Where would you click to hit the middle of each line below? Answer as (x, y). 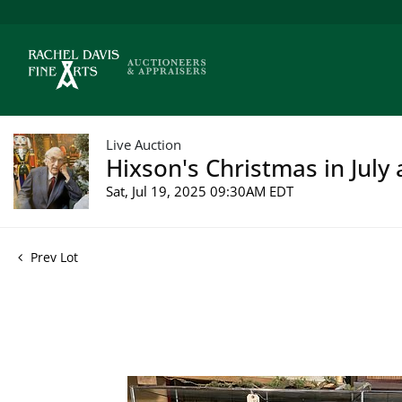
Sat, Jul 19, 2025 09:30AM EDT (200, 191)
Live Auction (144, 144)
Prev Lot (52, 257)
